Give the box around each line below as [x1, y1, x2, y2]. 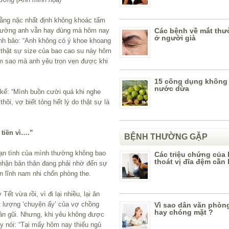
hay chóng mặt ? [154, 208, 213, 216]
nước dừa [154, 84, 189, 93]
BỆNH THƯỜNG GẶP [124, 132, 208, 141]
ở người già [154, 34, 196, 42]
